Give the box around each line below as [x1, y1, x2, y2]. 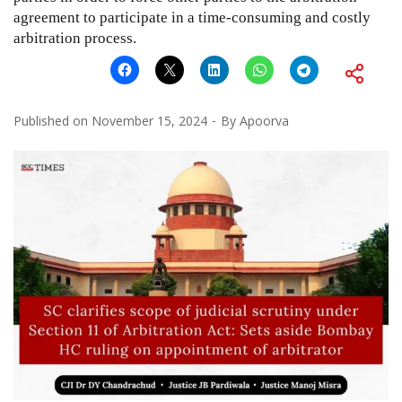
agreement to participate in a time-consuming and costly [13, 8, 371, 26]
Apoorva [240, 111, 289, 129]
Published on [13, 111, 92, 129]
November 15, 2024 [92, 111, 207, 129]
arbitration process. [13, 29, 136, 47]
